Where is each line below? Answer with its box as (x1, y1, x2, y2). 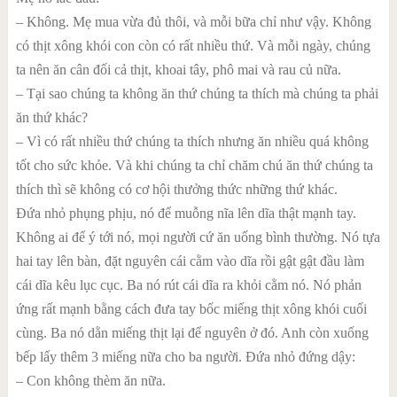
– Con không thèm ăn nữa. (15, 373, 166, 388)
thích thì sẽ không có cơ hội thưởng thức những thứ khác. (15, 182, 338, 197)
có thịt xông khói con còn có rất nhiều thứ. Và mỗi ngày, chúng (15, 38, 370, 53)
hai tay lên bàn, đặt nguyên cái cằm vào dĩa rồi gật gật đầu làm (15, 253, 364, 269)
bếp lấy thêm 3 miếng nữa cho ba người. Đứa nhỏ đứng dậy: (15, 349, 355, 364)
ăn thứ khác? (15, 110, 88, 125)
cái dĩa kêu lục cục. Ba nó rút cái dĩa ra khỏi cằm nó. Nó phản (15, 277, 362, 292)
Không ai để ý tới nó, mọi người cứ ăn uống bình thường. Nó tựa (15, 230, 380, 245)
